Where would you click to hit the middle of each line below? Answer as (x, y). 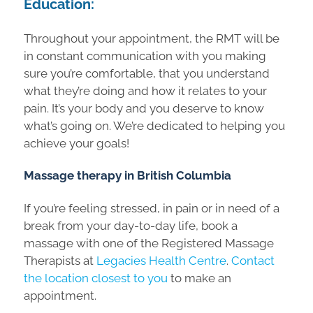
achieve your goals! (77, 143)
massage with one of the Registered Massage (149, 243)
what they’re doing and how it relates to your (145, 90)
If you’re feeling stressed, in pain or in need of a (152, 209)
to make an (199, 278)
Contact (253, 261)
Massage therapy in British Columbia (128, 176)
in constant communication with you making (145, 56)
